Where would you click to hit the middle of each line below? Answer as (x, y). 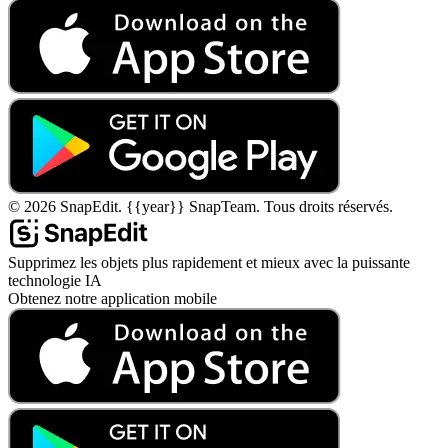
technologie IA (55, 280)
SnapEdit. (91, 206)
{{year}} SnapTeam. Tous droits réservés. (259, 206)
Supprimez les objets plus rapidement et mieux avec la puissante (209, 262)
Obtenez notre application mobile (112, 298)
